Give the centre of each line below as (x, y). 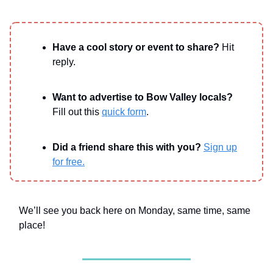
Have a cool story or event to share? (137, 47)
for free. (69, 161)
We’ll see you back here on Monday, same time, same (135, 210)
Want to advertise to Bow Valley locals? (143, 97)
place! (33, 225)
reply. (65, 62)
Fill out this (77, 112)
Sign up (220, 147)
